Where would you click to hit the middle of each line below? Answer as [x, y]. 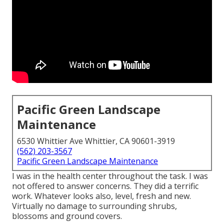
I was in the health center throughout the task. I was [110, 176]
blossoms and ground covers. [67, 216]
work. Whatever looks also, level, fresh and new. [101, 196]
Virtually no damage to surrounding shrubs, [94, 206]
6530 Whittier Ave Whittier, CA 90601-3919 [96, 141]
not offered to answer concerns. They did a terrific [105, 186]
